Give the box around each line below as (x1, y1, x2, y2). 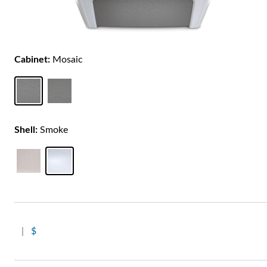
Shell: (14, 125, 38, 135)
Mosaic (50, 54, 83, 64)
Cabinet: (14, 54, 50, 64)
